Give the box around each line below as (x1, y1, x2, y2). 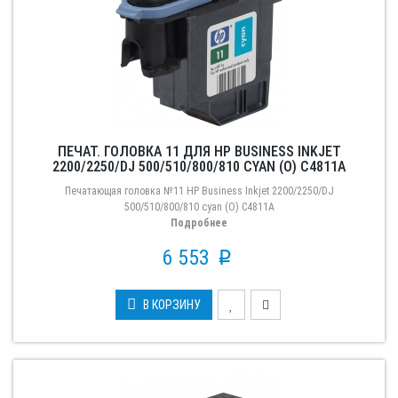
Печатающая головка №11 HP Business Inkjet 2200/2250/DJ (64, 185, 334, 197)
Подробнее (171, 217, 227, 229)
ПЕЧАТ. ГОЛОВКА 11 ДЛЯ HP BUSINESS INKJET (57, 143, 341, 160)
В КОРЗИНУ (142, 298, 201, 312)
